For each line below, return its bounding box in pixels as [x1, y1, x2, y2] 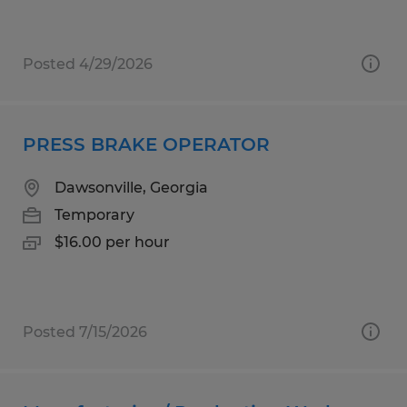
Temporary [55, 205, 134, 223]
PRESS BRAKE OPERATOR [23, 133, 270, 155]
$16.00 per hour [55, 233, 170, 251]
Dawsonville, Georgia [55, 178, 208, 196]
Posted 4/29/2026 [23, 55, 153, 73]
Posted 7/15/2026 [23, 323, 147, 341]
